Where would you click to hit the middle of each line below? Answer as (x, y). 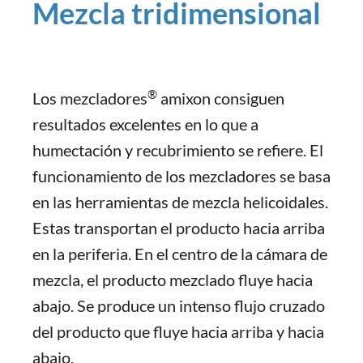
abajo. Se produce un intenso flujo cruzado (179, 305)
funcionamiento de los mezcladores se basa (181, 176)
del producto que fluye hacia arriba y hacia (178, 331)
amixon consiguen (221, 98)
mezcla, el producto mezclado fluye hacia (173, 280)
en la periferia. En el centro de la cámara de (180, 254)
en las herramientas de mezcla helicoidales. (180, 202)
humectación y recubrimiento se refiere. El (178, 150)
